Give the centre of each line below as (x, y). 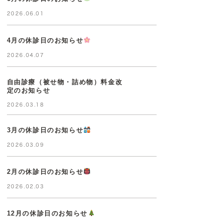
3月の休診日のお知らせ (45, 130)
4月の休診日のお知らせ (45, 40)
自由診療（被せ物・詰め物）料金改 (65, 82)
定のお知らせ (28, 90)
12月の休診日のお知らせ (47, 213)
